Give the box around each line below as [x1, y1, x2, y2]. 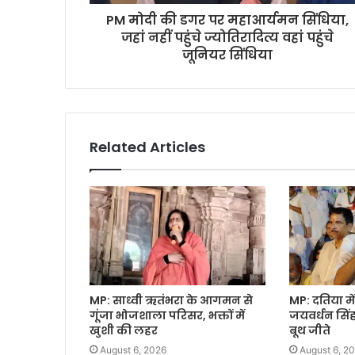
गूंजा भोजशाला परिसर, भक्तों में [90, 307, 246, 324]
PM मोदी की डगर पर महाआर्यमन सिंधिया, [106, 11, 349, 30]
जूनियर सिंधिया [182, 46, 273, 65]
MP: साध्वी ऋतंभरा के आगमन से [90, 292, 254, 309]
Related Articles [90, 137, 206, 158]
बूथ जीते [289, 323, 331, 339]
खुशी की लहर [90, 323, 158, 339]
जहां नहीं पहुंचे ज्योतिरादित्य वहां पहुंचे [121, 29, 334, 48]
